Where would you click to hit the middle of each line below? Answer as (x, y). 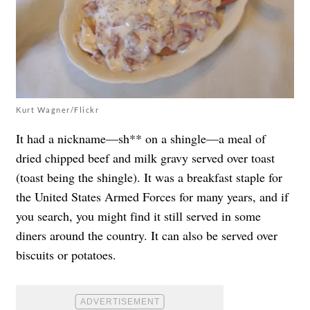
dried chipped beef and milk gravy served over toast (145, 158)
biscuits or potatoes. (66, 255)
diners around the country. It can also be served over (147, 236)
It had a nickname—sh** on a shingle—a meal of (141, 139)
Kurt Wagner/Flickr (57, 110)
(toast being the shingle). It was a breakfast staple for (149, 177)
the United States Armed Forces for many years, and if (152, 197)
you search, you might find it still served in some (138, 216)
